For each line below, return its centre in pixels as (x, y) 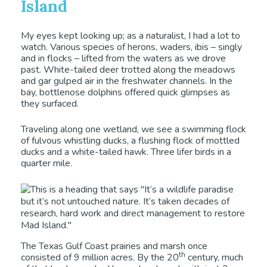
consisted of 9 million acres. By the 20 (100, 258)
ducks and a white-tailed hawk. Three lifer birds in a (126, 152)
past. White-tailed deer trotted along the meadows (128, 70)
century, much (214, 258)
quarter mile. (46, 164)
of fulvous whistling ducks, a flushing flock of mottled (130, 141)
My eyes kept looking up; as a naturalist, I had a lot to (131, 36)
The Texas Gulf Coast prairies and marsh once (114, 246)
